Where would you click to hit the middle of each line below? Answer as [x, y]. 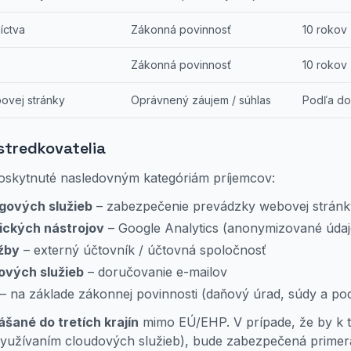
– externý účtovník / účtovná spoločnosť [143, 250]
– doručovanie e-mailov [156, 272]
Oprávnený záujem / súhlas [201, 100]
